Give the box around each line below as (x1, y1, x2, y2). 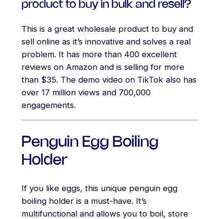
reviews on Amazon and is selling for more (21, 62, 184, 72)
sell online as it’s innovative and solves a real (21, 37, 191, 47)
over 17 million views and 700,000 (21, 88, 151, 98)
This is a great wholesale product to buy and (21, 24, 193, 34)
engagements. (21, 100, 76, 110)
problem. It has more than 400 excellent (21, 49, 177, 60)
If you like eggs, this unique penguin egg (21, 183, 177, 194)
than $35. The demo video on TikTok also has (21, 75, 197, 85)
